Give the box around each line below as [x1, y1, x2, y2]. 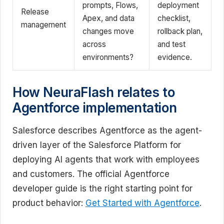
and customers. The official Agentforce [12, 168, 169, 179]
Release [21, 6, 49, 16]
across [82, 39, 106, 49]
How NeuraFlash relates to [12, 84, 175, 100]
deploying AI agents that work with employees [12, 154, 199, 164]
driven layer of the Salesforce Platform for [12, 139, 181, 150]
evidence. [157, 52, 192, 62]
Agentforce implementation [12, 99, 177, 115]
